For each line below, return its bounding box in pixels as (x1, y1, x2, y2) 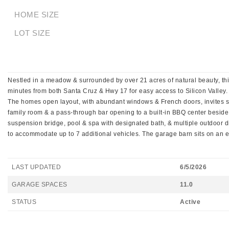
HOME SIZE (14, 10, 59, 19)
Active (180, 198, 200, 205)
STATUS (12, 198, 36, 205)
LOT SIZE (14, 29, 50, 37)
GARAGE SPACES (12, 181, 67, 188)
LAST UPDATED (12, 164, 61, 171)
